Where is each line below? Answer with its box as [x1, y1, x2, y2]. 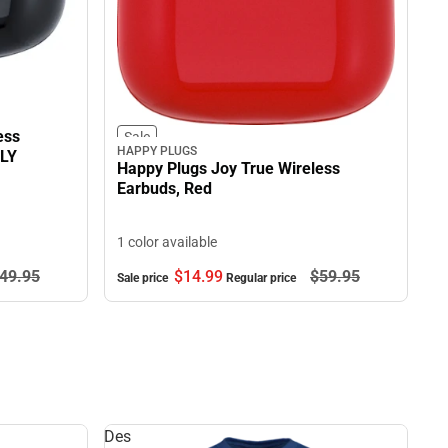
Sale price [117, 270, 171, 285]
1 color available [117, 233, 217, 250]
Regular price [226, 270, 299, 285]
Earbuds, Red [117, 178, 212, 198]
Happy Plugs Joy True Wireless [117, 158, 340, 178]
